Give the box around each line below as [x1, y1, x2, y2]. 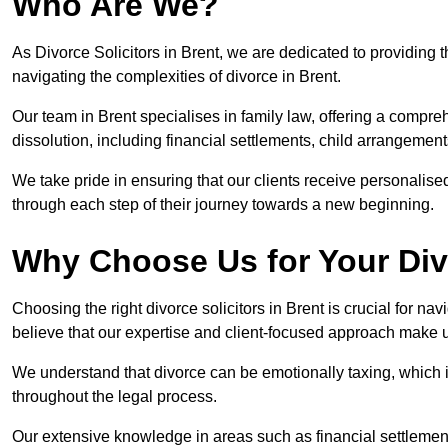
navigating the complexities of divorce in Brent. [12, 68, 345, 86]
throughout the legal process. [12, 388, 217, 406]
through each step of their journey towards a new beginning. [12, 196, 434, 214]
